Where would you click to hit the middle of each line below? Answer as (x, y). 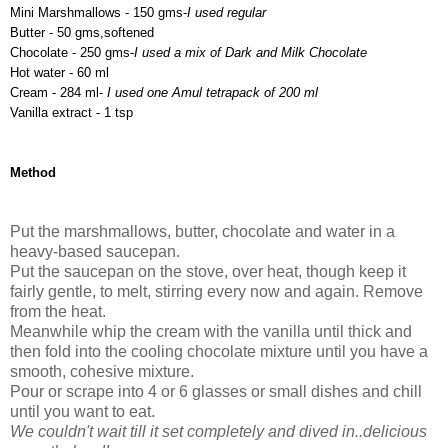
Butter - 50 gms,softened (82, 32)
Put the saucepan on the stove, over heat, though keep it (208, 271)
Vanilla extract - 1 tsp (71, 112)
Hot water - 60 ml (59, 72)
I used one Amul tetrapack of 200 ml (212, 92)
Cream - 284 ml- (58, 92)
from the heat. (58, 311)
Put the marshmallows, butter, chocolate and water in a (202, 231)
